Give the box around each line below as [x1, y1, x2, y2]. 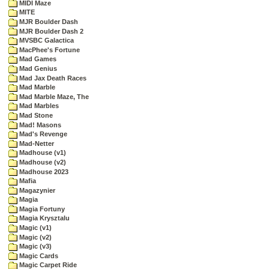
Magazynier [17, 186, 55, 194]
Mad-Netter [17, 139, 54, 147]
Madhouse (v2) [17, 158, 66, 166]
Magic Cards [17, 252, 58, 259]
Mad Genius [17, 64, 57, 72]
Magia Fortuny [17, 205, 65, 213]
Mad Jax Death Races [17, 74, 86, 82]
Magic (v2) [17, 233, 52, 241]
